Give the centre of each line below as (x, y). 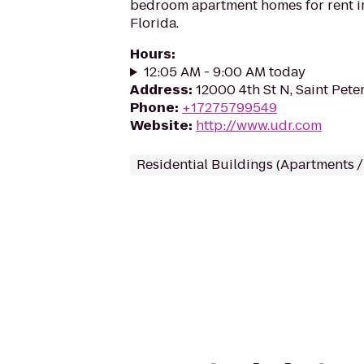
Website (159, 126)
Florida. (154, 23)
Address (159, 90)
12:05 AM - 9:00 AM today (224, 72)
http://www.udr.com (259, 126)
